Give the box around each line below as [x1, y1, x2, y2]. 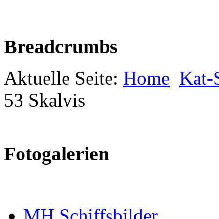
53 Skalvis [4, 89, 85, 111]
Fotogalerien [4, 143, 109, 165]
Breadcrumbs [4, 35, 118, 58]
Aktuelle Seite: [4, 67, 123, 89]
